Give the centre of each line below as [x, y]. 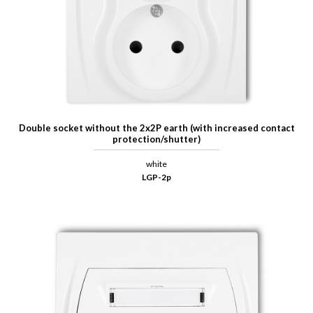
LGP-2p [156, 177]
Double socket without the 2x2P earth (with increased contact [156, 128]
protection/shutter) [156, 139]
